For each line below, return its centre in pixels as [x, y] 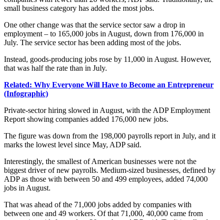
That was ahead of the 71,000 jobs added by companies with [98, 204]
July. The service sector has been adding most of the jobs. [93, 42]
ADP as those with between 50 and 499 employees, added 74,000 [106, 179]
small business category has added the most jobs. [79, 8]
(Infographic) [26, 93]
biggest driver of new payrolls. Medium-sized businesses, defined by [110, 170]
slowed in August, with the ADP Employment [138, 110]
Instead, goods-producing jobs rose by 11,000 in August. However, [108, 59]
